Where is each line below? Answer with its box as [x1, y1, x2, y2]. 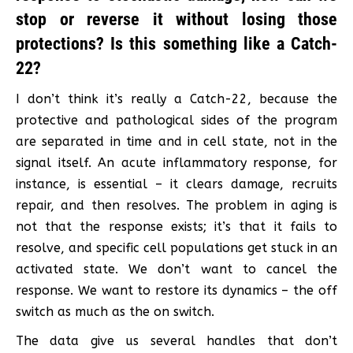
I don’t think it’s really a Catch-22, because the [16, 91, 337, 106]
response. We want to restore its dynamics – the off [16, 282, 337, 298]
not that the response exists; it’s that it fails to [16, 218, 337, 234]
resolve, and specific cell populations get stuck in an [16, 240, 337, 255]
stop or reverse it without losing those [16, 9, 337, 29]
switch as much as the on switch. [16, 303, 214, 319]
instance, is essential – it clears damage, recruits [16, 176, 337, 191]
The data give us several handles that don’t [16, 333, 337, 348]
